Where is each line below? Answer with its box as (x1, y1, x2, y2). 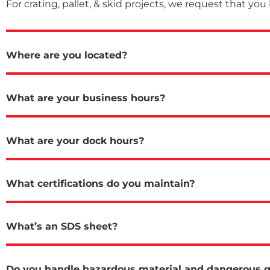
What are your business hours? (6, 92, 165, 104)
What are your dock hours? (6, 134, 144, 146)
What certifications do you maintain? (6, 177, 195, 189)
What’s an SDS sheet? (6, 220, 118, 232)
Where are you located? (6, 49, 127, 61)
